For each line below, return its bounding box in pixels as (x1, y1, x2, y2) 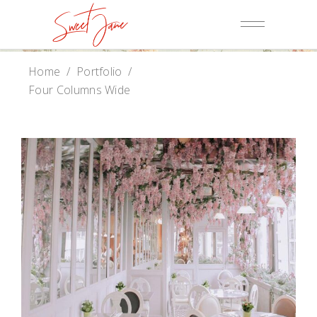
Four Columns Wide (28, 82, 131, 98)
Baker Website (110, 237, 207, 258)
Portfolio (76, 64, 122, 80)
